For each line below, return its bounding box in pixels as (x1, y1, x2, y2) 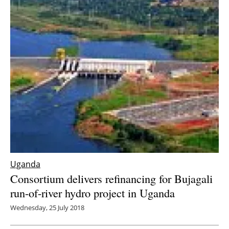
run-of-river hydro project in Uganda (10, 185, 175, 201)
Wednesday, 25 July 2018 (10, 203, 84, 213)
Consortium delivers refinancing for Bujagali (10, 171, 213, 187)
